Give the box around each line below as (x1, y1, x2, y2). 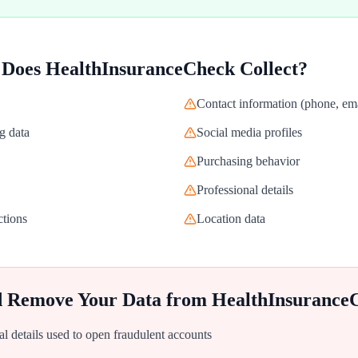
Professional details (197, 183, 293, 197)
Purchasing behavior (197, 154, 300, 168)
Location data (197, 212, 265, 225)
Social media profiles (197, 125, 302, 139)
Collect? (235, 58, 308, 79)
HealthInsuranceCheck (46, 58, 235, 79)
